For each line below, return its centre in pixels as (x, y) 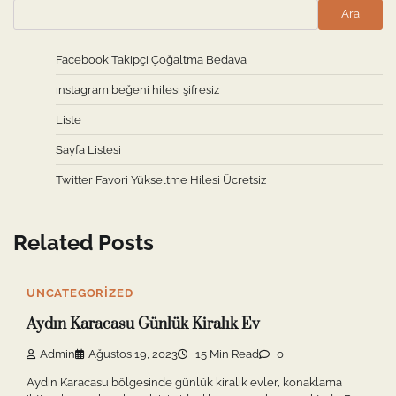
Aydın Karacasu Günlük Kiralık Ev (143, 324)
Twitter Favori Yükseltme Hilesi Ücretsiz (161, 179)
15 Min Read (226, 354)
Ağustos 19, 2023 (133, 354)
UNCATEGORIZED (80, 293)
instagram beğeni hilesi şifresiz (137, 89)
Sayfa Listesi (88, 149)
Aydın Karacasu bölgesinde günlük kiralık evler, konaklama (184, 383)
